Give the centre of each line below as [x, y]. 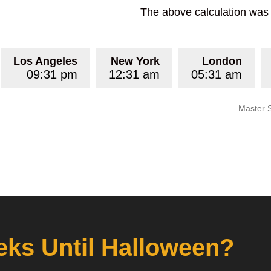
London [222, 61]
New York [135, 61]
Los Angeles [45, 61]
